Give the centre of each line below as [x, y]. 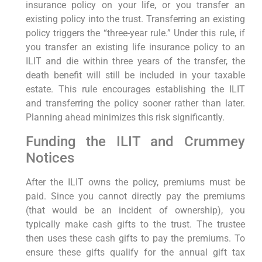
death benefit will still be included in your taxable [135, 75]
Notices [50, 158]
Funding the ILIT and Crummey [135, 141]
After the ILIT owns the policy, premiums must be [135, 182]
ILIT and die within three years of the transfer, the [135, 61]
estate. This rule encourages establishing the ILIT [135, 89]
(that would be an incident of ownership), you [135, 210]
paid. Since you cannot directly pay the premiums [135, 196]
